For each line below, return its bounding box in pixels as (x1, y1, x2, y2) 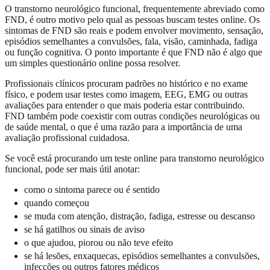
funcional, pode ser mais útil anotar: (5, 163, 140, 174)
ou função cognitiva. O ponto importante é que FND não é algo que (5, 46, 262, 57)
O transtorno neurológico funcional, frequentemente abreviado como (5, 3, 265, 14)
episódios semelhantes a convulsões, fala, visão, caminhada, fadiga (5, 36, 257, 46)
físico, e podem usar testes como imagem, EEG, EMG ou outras (5, 89, 248, 99)
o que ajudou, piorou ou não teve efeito (24, 237, 173, 248)
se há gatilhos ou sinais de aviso (24, 224, 145, 234)
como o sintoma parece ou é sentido (24, 184, 160, 195)
